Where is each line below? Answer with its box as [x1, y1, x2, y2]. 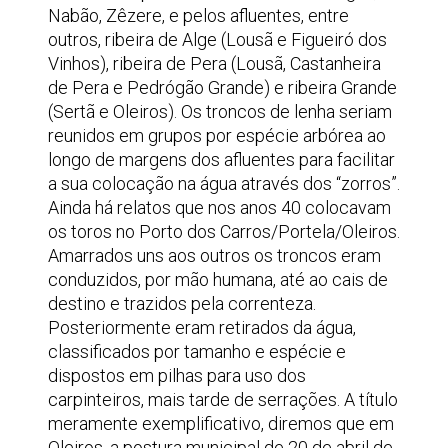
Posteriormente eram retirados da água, [48, 317, 356, 338]
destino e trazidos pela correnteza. [48, 293, 316, 314]
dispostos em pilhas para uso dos [48, 365, 306, 386]
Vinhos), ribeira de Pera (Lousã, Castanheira [48, 53, 381, 74]
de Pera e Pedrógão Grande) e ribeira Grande [48, 77, 397, 98]
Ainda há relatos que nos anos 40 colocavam [48, 197, 391, 218]
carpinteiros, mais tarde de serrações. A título [48, 389, 398, 410]
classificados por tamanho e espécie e [48, 341, 346, 362]
